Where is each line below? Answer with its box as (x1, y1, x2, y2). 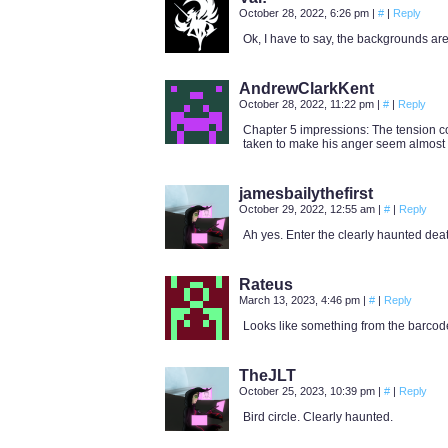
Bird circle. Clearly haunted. (243, 410, 393, 424)
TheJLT (239, 367, 296, 384)
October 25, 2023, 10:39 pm (239, 385, 378, 397)
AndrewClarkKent (239, 80, 374, 97)
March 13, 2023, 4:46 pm (239, 294, 363, 306)
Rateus (239, 276, 293, 293)
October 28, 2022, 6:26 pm (239, 7, 372, 19)
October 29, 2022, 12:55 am (239, 203, 378, 215)
